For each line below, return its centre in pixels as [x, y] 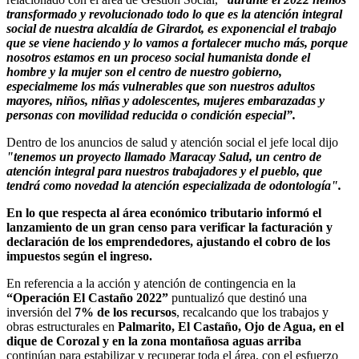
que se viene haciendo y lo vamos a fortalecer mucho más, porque [177, 43]
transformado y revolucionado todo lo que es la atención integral [174, 14]
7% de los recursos [124, 313]
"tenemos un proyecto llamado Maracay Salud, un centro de [164, 157]
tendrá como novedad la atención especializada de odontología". [174, 186]
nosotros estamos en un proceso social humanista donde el [158, 58]
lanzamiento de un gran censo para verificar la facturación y [169, 228]
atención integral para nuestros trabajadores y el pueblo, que [164, 171]
